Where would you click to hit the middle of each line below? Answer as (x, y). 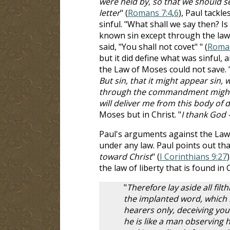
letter (109, 13)
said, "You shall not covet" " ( (153, 46)
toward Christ (125, 156)
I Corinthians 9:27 (193, 156)
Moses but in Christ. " (140, 114)
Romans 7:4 (150, 13)
